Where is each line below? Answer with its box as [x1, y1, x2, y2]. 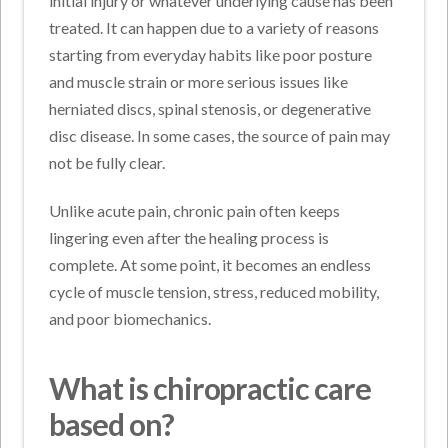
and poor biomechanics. [49, 308, 212, 328]
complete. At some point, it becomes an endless [49, 254, 372, 274]
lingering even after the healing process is [49, 227, 330, 247]
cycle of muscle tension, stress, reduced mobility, [49, 281, 380, 301]
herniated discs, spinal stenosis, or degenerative [49, 98, 372, 118]
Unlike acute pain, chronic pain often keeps [49, 200, 341, 220]
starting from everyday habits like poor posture [49, 44, 373, 64]
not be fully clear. [49, 152, 166, 172]
